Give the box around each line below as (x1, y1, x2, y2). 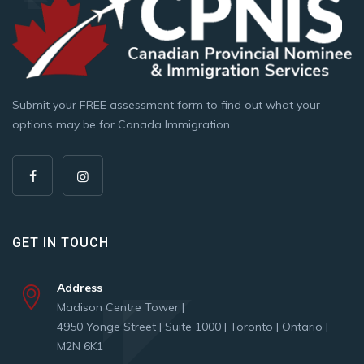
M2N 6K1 (57, 338, 103, 353)
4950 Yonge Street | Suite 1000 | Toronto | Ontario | (57, 318, 328, 334)
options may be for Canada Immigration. (12, 116, 232, 132)
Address (57, 279, 102, 295)
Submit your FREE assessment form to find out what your (12, 97, 320, 112)
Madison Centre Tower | (57, 299, 184, 314)
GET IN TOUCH (12, 234, 109, 250)
